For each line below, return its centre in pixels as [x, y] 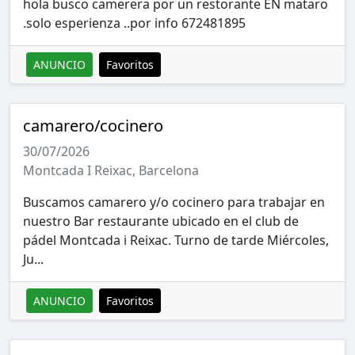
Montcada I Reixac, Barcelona [111, 170]
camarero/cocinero [93, 125]
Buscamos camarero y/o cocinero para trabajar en [174, 202]
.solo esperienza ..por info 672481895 [134, 23]
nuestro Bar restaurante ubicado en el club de [161, 221]
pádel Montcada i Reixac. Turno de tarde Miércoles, [176, 240]
